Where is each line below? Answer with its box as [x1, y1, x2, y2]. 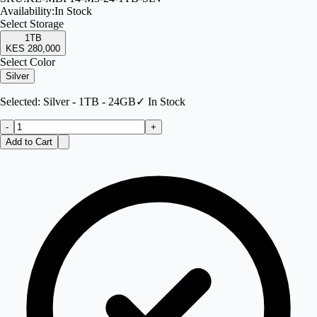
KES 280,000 [6, 43, 60, 54]
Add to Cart [6, 137, 52, 148]
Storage [30, 18, 64, 30]
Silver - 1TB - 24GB [43, 96, 136, 108]
